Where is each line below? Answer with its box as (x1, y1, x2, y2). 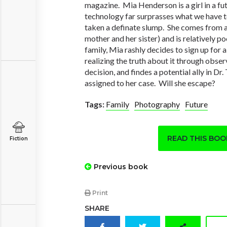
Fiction (9, 135, 28, 142)
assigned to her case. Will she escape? (85, 78, 215, 88)
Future (185, 99, 208, 109)
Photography (134, 99, 180, 109)
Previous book (92, 162, 148, 172)
